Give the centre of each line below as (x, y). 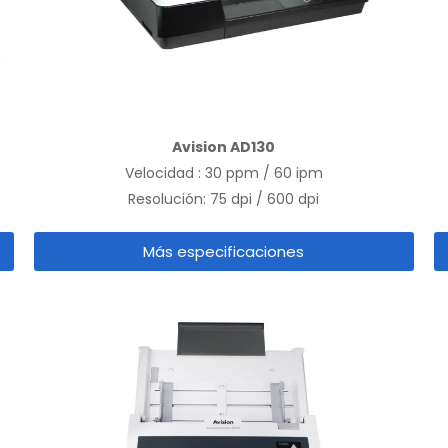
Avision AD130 (224, 147)
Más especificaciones (224, 252)
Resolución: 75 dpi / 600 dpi (224, 199)
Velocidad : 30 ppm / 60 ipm (223, 173)
